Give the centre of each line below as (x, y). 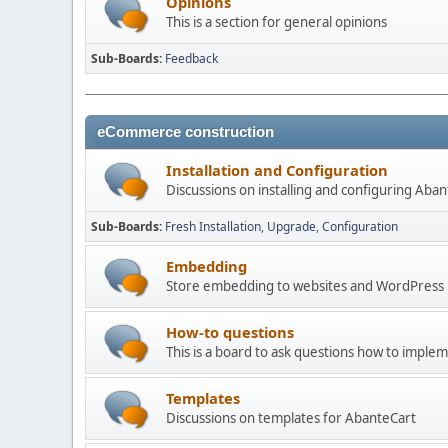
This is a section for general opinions (279, 21)
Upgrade (291, 226)
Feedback (191, 58)
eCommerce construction (185, 131)
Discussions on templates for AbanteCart (291, 417)
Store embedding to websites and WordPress (305, 285)
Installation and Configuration (277, 169)
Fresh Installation (213, 226)
